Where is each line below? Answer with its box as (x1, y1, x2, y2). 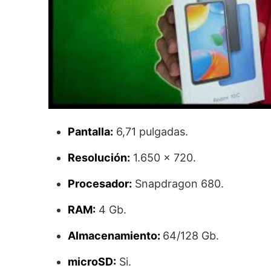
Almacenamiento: (68, 229, 163, 242)
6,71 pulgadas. (113, 125, 188, 138)
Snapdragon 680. (132, 177, 224, 190)
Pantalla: (68, 125, 113, 138)
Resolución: (68, 151, 130, 164)
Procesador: (68, 177, 132, 190)
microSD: (68, 255, 116, 268)
